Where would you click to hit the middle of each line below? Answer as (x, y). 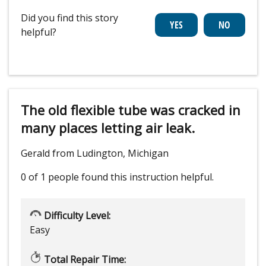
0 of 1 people (50, 177)
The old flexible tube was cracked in (131, 110)
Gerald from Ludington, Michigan (95, 153)
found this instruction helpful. (148, 177)
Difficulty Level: (76, 216)
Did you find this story (69, 18)
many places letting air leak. (108, 128)
